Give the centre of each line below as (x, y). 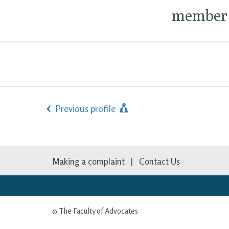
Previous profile (86, 108)
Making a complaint (88, 161)
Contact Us (159, 161)
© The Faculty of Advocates (95, 211)
